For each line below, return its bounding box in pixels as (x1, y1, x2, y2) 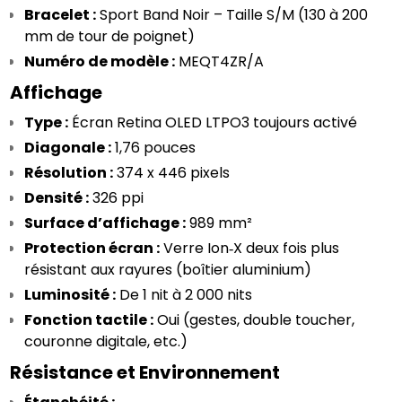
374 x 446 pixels (113, 162, 231, 183)
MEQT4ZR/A (175, 51, 265, 72)
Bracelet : (24, 4, 97, 25)
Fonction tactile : (24, 310, 154, 330)
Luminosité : (24, 284, 117, 305)
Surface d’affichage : (24, 213, 187, 233)
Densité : (24, 188, 90, 208)
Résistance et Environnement (10, 360, 281, 385)
